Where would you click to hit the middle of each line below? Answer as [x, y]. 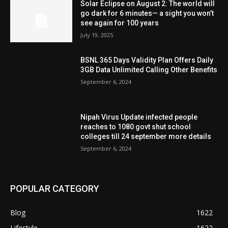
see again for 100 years [120, 23]
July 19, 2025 [97, 35]
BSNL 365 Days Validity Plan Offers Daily [147, 60]
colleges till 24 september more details [146, 137]
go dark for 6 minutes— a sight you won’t [147, 13]
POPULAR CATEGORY [55, 188]
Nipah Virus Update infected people [139, 117]
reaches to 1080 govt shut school [136, 127]
